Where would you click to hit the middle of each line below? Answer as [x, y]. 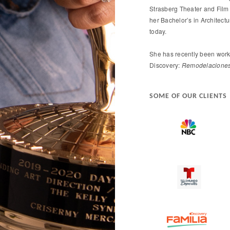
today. [160, 31]
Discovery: [166, 65]
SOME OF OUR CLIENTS [188, 96]
